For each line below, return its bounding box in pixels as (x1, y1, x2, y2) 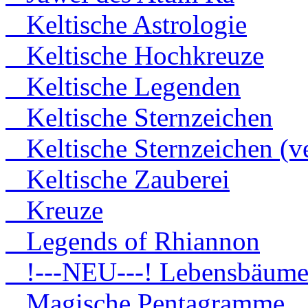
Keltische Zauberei (5, 164, 230, 195)
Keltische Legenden (5, 71, 241, 102)
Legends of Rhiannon (5, 226, 260, 256)
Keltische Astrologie (5, 10, 247, 40)
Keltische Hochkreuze (5, 41, 264, 71)
